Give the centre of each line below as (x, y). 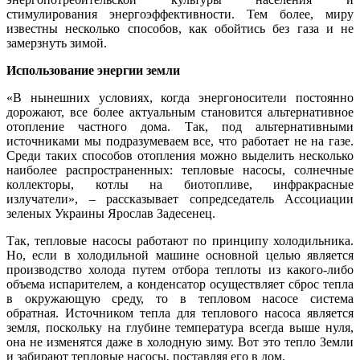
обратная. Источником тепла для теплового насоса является (180, 313)
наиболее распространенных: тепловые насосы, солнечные (180, 170)
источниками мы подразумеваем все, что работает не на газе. (180, 141)
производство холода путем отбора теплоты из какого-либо (180, 270)
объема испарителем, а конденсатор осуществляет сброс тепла (180, 284)
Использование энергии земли (93, 71)
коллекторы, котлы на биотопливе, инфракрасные (180, 185)
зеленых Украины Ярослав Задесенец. (111, 214)
